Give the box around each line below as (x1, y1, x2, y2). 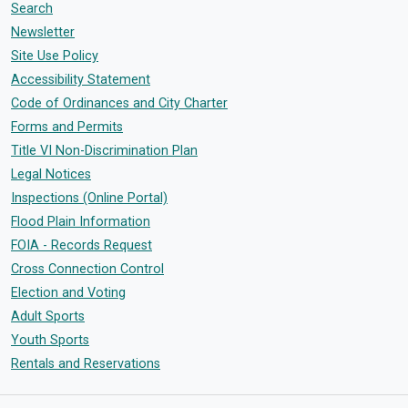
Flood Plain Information (11, 214, 150, 229)
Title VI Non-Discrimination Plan (11, 143, 198, 158)
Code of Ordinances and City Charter (11, 96, 228, 111)
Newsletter (11, 25, 75, 40)
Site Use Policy (11, 48, 98, 64)
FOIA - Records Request (11, 238, 152, 253)
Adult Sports (11, 309, 85, 324)
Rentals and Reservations (11, 356, 160, 372)
